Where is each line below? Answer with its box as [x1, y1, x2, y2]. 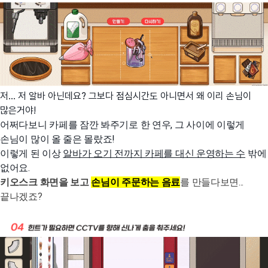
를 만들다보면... [180, 176, 244, 188]
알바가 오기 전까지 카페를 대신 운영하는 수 [63, 147, 246, 159]
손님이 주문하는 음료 [91, 176, 181, 188]
